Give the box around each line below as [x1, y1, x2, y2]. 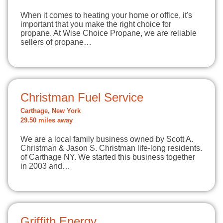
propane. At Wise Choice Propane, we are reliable [20, 29, 197, 37]
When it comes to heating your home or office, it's [20, 11, 192, 19]
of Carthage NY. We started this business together [20, 153, 195, 161]
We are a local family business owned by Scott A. [20, 135, 193, 143]
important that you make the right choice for [20, 20, 171, 28]
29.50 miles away [20, 117, 73, 124]
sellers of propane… [20, 38, 92, 46]
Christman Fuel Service [20, 91, 143, 104]
